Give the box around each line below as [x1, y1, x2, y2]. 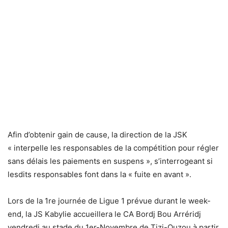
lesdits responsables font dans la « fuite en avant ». [8, 169, 191, 179]
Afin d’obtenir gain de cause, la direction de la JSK [8, 130, 187, 139]
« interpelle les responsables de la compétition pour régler [8, 143, 219, 153]
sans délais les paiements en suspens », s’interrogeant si [8, 156, 213, 166]
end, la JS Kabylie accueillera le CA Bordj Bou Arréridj [8, 209, 201, 219]
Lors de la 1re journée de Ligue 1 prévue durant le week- [8, 196, 211, 206]
